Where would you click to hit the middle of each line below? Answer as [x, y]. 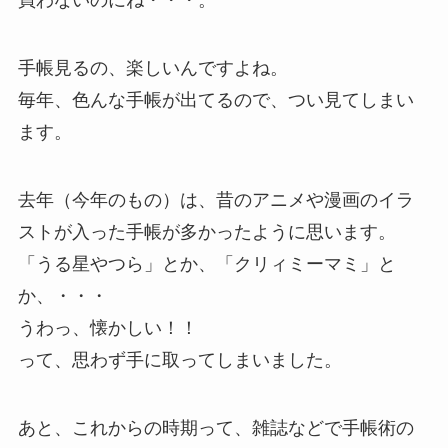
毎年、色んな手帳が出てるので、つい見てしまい [215, 100]
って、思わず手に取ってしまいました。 [179, 360]
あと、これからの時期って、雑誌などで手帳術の [215, 427]
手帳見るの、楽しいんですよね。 [152, 68]
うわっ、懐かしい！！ [107, 328]
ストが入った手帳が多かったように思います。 [206, 232]
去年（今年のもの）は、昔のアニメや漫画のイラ [215, 200]
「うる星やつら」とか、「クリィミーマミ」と [206, 264]
